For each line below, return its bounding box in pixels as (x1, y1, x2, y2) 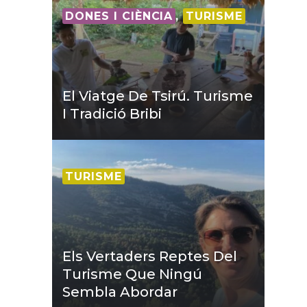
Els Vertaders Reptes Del (62, 248, 237, 265)
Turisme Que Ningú (62, 266, 202, 283)
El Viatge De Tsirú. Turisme (62, 88, 253, 105)
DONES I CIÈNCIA (65, 10, 173, 23)
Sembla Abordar (62, 284, 177, 301)
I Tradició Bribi (62, 106, 162, 123)
